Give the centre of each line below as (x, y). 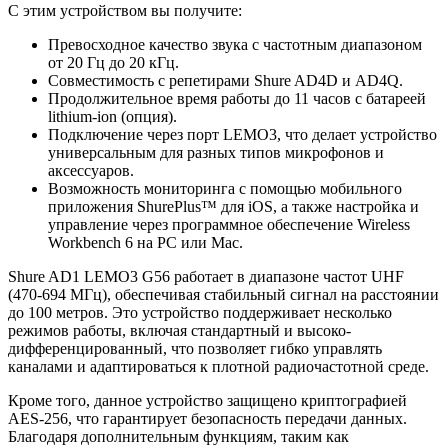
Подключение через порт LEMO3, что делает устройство (242, 135)
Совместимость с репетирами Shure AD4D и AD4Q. (225, 81)
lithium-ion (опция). (112, 117)
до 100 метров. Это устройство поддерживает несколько (200, 313)
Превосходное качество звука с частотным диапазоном (235, 45)
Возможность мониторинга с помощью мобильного (225, 189)
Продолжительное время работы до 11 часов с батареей (237, 99)
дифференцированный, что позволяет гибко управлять (195, 349)
